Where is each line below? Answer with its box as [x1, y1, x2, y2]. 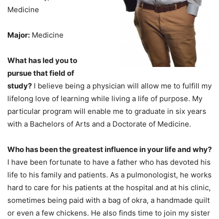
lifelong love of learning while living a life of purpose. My [7, 93, 202, 103]
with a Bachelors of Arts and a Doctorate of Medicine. [7, 119, 191, 129]
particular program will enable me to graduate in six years [7, 106, 206, 116]
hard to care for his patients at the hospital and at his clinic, [7, 182, 211, 192]
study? [7, 81, 32, 90]
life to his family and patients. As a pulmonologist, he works [7, 170, 212, 179]
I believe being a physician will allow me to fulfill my [32, 81, 212, 90]
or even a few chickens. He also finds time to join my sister [7, 208, 210, 218]
